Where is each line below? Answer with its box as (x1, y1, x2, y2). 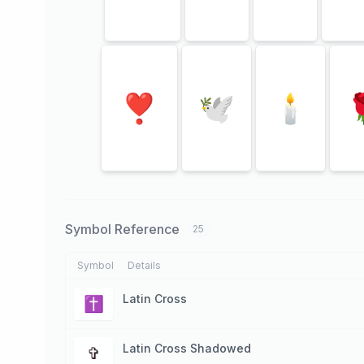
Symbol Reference (65, 221, 180, 237)
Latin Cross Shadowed (123, 341, 251, 355)
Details (128, 259, 161, 271)
